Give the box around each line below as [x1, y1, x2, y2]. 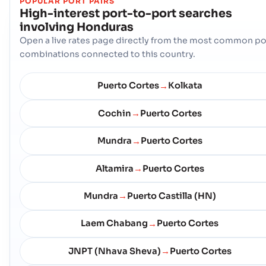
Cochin [97, 107, 131, 119]
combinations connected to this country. [20, 48, 195, 59]
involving [20, 19, 74, 34]
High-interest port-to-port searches [20, 5, 232, 21]
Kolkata [167, 80, 202, 91]
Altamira [95, 163, 134, 174]
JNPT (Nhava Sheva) [68, 245, 161, 256]
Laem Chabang [81, 218, 148, 229]
